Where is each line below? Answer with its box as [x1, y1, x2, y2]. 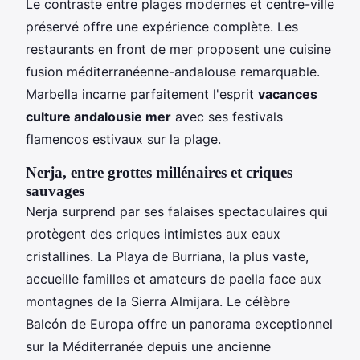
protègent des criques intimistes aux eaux [26, 225, 280, 242]
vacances [258, 85, 317, 102]
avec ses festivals [171, 108, 283, 125]
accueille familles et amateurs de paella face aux [26, 270, 321, 287]
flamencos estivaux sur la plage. [26, 130, 221, 147]
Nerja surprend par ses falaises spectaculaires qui [26, 202, 328, 219]
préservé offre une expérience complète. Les [26, 18, 298, 35]
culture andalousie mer [26, 108, 171, 125]
